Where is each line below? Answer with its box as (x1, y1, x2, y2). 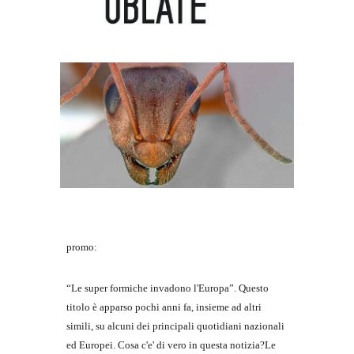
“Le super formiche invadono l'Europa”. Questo (66, 281, 269, 294)
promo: (66, 240, 100, 253)
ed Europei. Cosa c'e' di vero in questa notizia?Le (66, 338, 277, 351)
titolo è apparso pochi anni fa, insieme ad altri (66, 300, 262, 313)
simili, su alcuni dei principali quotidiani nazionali (66, 319, 285, 332)
